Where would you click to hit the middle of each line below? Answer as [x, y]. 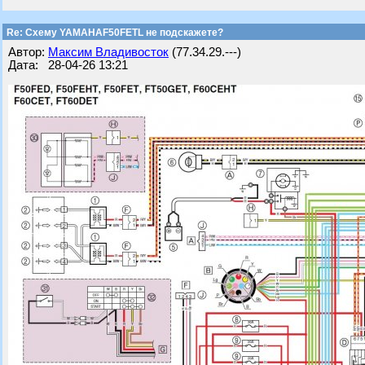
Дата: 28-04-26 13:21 [68, 65]
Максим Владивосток [108, 52]
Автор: [28, 52]
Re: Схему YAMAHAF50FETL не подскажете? [114, 33]
